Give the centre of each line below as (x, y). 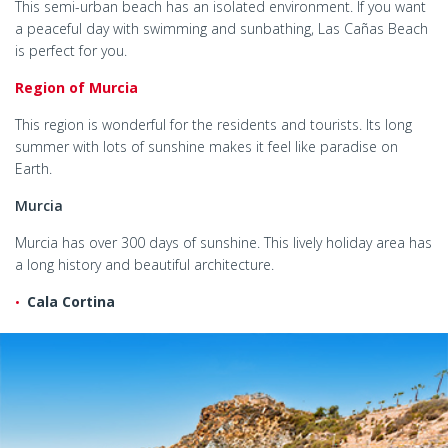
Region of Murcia (76, 88)
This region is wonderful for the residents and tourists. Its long (213, 125)
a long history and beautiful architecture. (144, 265)
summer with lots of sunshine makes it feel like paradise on (206, 147)
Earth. (33, 169)
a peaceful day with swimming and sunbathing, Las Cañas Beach (221, 29)
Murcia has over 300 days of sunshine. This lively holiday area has (223, 243)
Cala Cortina (71, 302)
